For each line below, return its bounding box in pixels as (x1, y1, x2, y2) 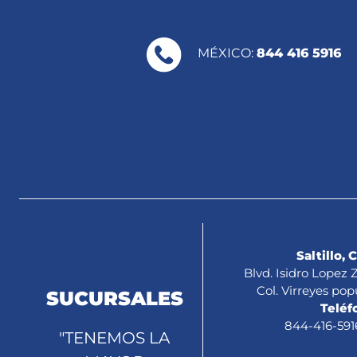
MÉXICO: (198, 45, 257, 61)
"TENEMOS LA (59, 328, 171, 347)
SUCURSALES (45, 287, 183, 310)
